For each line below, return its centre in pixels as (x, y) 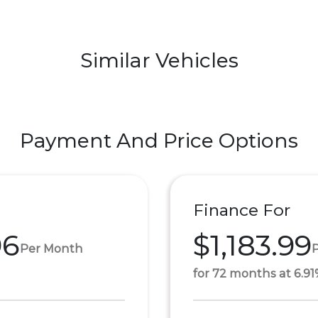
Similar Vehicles (159, 60)
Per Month (51, 248)
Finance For (242, 210)
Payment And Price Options (159, 141)
